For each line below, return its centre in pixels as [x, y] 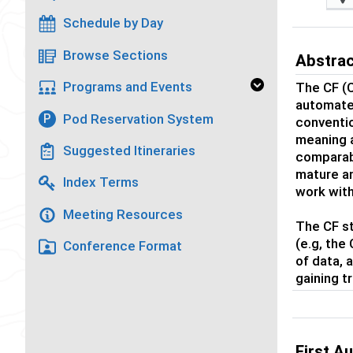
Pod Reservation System [138, 119]
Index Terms [100, 182]
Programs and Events [127, 87]
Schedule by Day [113, 23]
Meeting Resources [123, 214]
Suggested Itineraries [129, 150]
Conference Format [122, 246]
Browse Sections [115, 55]
